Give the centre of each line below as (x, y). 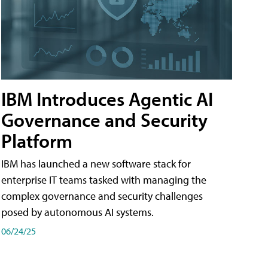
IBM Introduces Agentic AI (107, 99)
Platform (37, 141)
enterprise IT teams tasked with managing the (104, 180)
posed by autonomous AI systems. (77, 212)
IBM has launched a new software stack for (96, 164)
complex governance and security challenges (102, 196)
